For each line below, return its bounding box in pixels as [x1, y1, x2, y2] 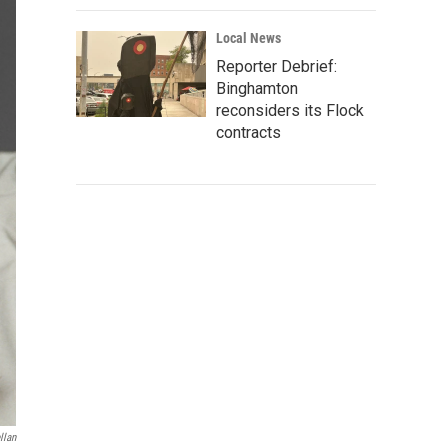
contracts [216, 123, 281, 142]
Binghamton [216, 79, 298, 98]
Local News [216, 30, 281, 46]
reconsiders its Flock [216, 101, 364, 120]
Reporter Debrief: [216, 57, 337, 76]
